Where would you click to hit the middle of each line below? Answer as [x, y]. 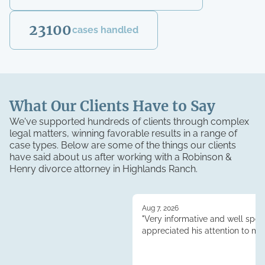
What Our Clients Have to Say [112, 106]
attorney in [98, 169]
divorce [56, 169]
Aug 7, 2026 [160, 209]
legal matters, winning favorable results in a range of [123, 134]
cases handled [105, 30]
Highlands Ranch [159, 169]
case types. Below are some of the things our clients [123, 146]
